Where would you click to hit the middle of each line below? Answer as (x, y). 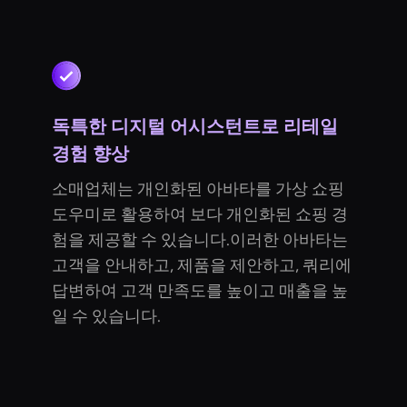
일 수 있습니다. (107, 316)
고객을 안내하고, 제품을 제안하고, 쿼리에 (202, 265)
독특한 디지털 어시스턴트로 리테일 (195, 126)
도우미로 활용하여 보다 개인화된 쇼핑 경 (200, 214)
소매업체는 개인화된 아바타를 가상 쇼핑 (199, 189)
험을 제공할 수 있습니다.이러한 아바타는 (200, 239)
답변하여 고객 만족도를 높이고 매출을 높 (200, 290)
